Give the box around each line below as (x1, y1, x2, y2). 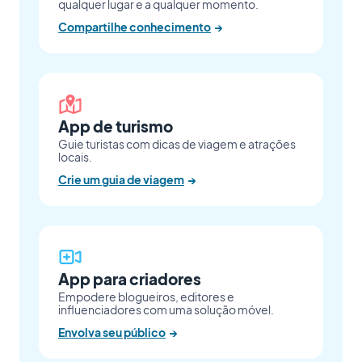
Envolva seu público (58, 326, 166, 339)
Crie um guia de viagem (58, 173, 184, 187)
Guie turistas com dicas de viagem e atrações (58, 137, 296, 151)
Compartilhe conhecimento (58, 20, 211, 34)
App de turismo (58, 116, 173, 136)
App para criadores (58, 269, 201, 288)
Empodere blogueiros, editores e (58, 290, 234, 304)
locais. (58, 150, 92, 164)
